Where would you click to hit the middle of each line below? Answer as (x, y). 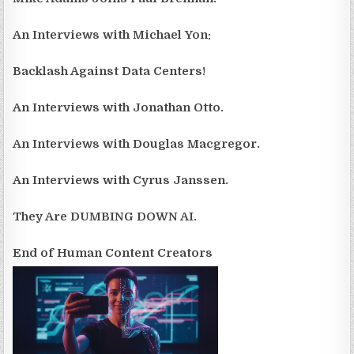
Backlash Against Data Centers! (109, 71)
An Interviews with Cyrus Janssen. (121, 180)
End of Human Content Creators (113, 253)
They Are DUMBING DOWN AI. (105, 217)
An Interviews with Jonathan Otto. (119, 107)
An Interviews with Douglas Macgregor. (137, 144)
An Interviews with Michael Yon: (112, 35)
